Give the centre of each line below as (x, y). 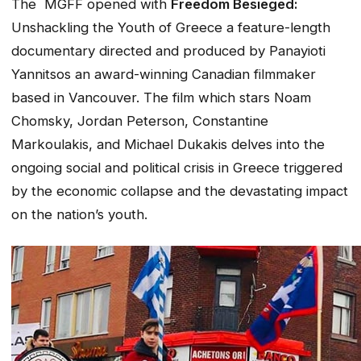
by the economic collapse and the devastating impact (180, 191)
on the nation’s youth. (79, 215)
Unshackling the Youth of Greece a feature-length (171, 28)
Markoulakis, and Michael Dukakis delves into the (168, 145)
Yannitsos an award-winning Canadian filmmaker (164, 75)
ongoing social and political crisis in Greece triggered (177, 168)
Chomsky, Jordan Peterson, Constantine (140, 121)
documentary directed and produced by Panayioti (168, 51)
